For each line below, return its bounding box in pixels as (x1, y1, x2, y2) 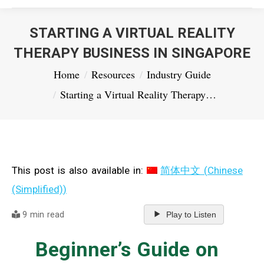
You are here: (12, 65, 69, 77)
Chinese (207, 164, 243, 176)
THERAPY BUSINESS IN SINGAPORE (14, 45, 250, 61)
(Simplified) (12, 183, 63, 195)
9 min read (22, 209, 64, 219)
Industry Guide (146, 67, 211, 81)
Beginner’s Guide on (35, 237, 219, 261)
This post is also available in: (12, 164, 147, 176)
